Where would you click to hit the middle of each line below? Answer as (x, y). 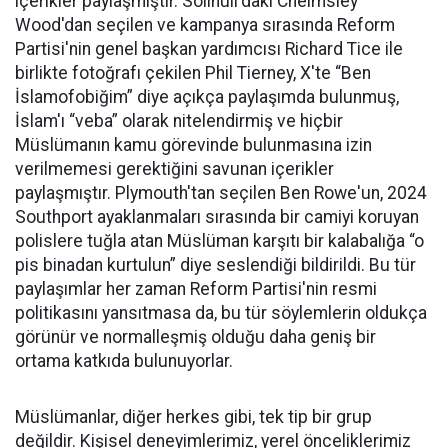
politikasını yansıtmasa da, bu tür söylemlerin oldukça (221, 313)
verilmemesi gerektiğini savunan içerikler (174, 169)
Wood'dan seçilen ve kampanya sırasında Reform (205, 25)
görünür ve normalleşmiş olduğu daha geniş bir (195, 337)
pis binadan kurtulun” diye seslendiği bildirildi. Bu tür (215, 265)
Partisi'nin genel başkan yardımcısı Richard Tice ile (209, 49)
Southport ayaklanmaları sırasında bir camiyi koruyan (217, 217)
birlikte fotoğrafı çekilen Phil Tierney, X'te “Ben (193, 73)
